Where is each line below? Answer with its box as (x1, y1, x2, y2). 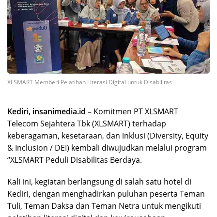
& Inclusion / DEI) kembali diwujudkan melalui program (7, 142, 207, 153)
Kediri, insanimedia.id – (7, 106, 92, 117)
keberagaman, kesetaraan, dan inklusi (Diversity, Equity (7, 130, 208, 141)
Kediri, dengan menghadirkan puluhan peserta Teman (7, 188, 205, 199)
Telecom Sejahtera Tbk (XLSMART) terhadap (7, 118, 166, 129)
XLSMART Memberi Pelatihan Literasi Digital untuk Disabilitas (7, 77, 172, 86)
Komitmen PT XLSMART (92, 106, 178, 117)
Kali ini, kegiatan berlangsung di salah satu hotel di (7, 176, 191, 187)
